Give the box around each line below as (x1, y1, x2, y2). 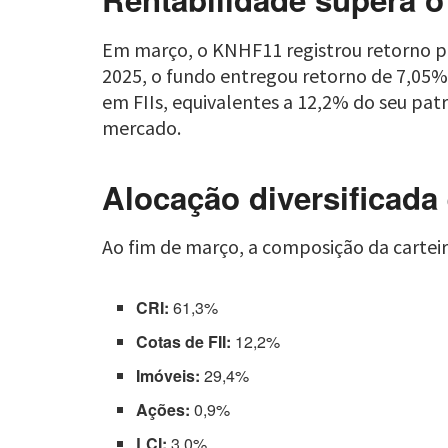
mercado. (102, 114, 181, 140)
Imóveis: (136, 364, 201, 388)
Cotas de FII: (136, 330, 232, 354)
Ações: (136, 398, 191, 422)
